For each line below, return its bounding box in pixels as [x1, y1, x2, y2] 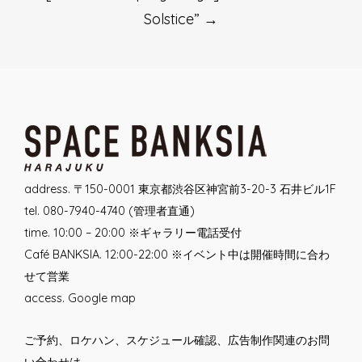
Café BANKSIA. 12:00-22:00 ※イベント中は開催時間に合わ [24, 246, 330, 262]
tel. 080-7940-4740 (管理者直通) [24, 203, 195, 218]
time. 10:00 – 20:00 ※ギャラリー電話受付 [24, 225, 242, 240]
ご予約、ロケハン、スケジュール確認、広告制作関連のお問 [24, 332, 330, 347]
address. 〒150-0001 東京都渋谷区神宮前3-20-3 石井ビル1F [24, 181, 336, 196]
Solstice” [144, 9, 204, 28]
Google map [68, 290, 136, 305]
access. [24, 290, 68, 305]
